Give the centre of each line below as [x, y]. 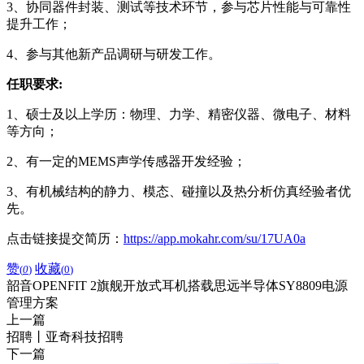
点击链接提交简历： [65, 238]
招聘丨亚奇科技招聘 [65, 336]
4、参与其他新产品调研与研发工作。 [114, 54]
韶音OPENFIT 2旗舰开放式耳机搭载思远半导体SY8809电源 [177, 285]
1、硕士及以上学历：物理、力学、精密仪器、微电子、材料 [179, 114]
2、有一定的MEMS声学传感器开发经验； [126, 161]
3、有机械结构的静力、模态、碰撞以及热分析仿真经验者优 [179, 191]
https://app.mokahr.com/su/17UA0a [214, 238]
